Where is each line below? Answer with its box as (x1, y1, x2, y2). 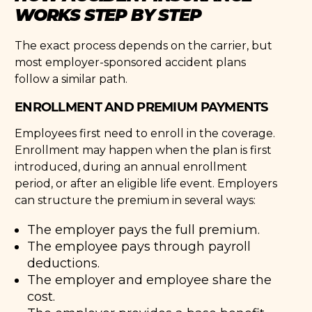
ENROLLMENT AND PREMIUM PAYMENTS (15, 97, 268, 115)
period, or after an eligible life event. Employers (15, 176, 278, 190)
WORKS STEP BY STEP (15, 1, 201, 25)
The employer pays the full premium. (27, 221, 260, 237)
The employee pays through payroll (27, 238, 251, 254)
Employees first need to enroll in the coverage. (15, 126, 276, 140)
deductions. (27, 255, 100, 271)
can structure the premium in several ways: (15, 193, 256, 207)
